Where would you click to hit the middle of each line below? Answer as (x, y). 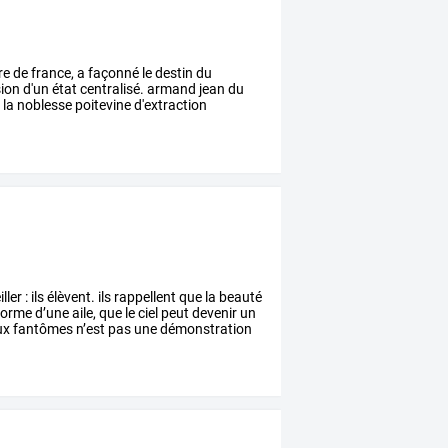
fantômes (42, 328)
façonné (112, 72)
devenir (213, 312)
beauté (239, 296)
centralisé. (111, 88)
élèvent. (70, 296)
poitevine (102, 104)
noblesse (43, 104)
